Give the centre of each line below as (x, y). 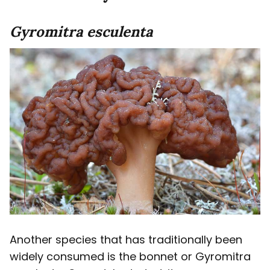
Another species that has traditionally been (126, 240)
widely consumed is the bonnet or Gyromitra (130, 257)
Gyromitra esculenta (81, 32)
